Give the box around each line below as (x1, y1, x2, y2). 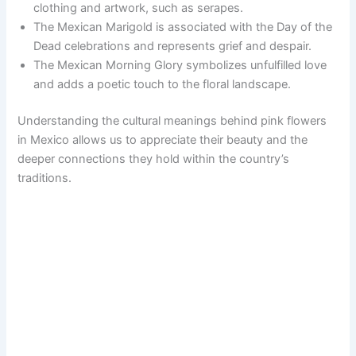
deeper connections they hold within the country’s (17, 152, 290, 167)
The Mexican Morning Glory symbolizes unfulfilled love (33, 58, 327, 73)
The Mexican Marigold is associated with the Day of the (33, 20, 333, 35)
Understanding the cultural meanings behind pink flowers (17, 114, 327, 129)
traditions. (17, 171, 72, 186)
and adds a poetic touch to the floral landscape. (33, 77, 292, 92)
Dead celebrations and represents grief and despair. (33, 39, 312, 54)
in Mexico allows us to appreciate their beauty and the (17, 133, 308, 148)
